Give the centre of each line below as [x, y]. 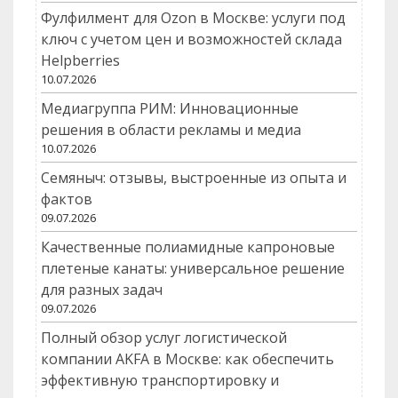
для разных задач [102, 290]
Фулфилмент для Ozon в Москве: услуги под [193, 18]
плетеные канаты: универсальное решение [193, 269]
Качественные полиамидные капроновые [188, 247]
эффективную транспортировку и [160, 381]
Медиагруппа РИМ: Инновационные [170, 109]
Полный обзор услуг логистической [164, 338]
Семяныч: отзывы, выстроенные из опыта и [194, 178]
